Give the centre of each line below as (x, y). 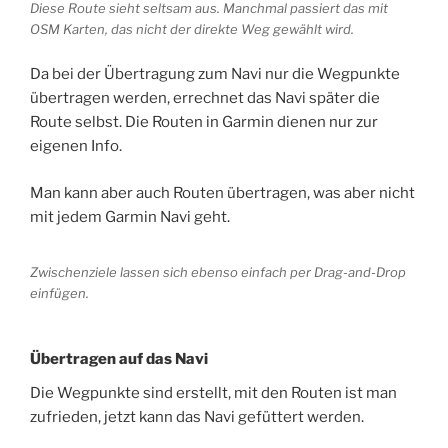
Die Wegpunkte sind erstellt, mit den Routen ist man (213, 392)
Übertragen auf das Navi (119, 358)
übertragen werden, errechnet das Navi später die (205, 98)
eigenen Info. (76, 146)
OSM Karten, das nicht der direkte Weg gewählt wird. (192, 28)
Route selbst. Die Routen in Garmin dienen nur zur (204, 122)
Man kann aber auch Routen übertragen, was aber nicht (222, 192)
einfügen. (59, 292)
